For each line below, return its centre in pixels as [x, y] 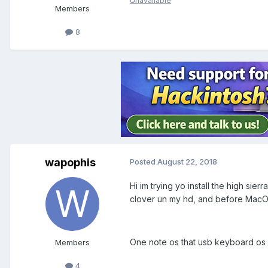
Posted [144, 161]
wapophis [70, 162]
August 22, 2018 [187, 161]
